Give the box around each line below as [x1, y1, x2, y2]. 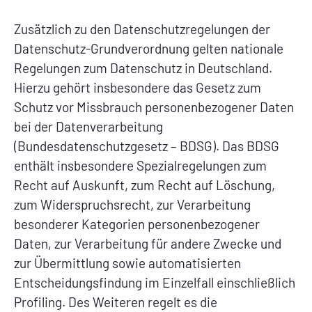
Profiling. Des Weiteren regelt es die [14, 293, 217, 310]
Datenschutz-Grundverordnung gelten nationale [14, 40, 283, 56]
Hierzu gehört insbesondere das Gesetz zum [14, 79, 261, 95]
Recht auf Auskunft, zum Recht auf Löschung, [14, 176, 275, 193]
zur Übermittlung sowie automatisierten [14, 254, 241, 271]
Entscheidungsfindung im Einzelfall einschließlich [14, 274, 295, 290]
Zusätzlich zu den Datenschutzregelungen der [14, 20, 270, 37]
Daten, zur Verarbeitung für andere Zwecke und [14, 235, 281, 251]
